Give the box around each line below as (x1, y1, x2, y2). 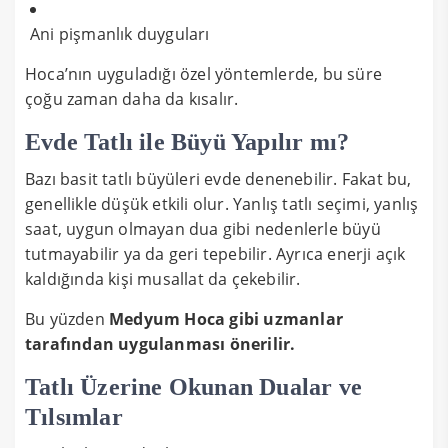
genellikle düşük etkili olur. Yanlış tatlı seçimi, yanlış (25, 192, 419, 215)
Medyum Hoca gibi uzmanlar (109, 307, 343, 330)
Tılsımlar (25, 403, 123, 430)
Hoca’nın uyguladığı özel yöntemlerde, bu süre (25, 62, 383, 85)
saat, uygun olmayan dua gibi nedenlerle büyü (25, 217, 381, 240)
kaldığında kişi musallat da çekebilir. (25, 267, 301, 290)
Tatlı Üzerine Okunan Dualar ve (25, 373, 363, 400)
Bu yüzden (25, 307, 109, 330)
